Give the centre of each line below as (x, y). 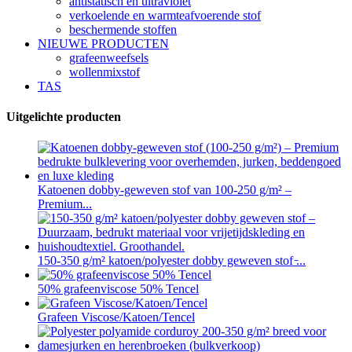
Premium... (65, 204)
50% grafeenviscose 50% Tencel (118, 289)
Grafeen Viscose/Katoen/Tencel (116, 317)
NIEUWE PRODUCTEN (103, 43)
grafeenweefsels (109, 57)
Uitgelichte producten (64, 116)
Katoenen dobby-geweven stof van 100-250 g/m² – (165, 190)
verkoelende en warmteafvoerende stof (165, 15)
